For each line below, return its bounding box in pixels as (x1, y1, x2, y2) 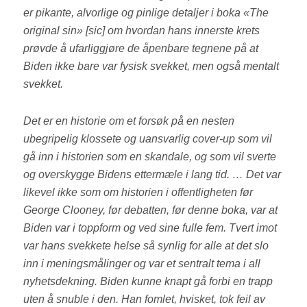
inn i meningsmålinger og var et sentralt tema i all (23, 258, 261, 270)
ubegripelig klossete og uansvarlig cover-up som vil (23, 133, 273, 145)
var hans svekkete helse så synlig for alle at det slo (23, 240, 269, 252)
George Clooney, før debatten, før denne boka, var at (23, 204, 278, 217)
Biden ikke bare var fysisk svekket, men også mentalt (23, 60, 280, 73)
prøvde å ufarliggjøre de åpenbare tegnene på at (23, 42, 259, 55)
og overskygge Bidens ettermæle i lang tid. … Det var (23, 169, 282, 181)
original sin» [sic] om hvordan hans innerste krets (23, 25, 260, 37)
